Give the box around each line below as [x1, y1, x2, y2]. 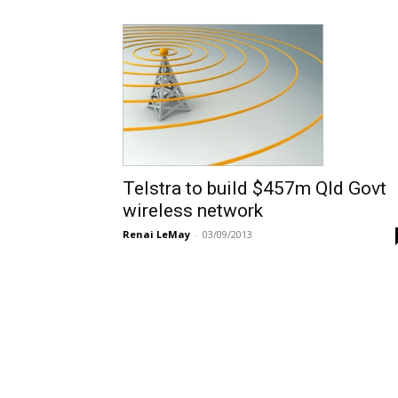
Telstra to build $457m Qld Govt [123, 177, 386, 199]
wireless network [123, 199, 263, 221]
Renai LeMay [123, 227, 190, 241]
